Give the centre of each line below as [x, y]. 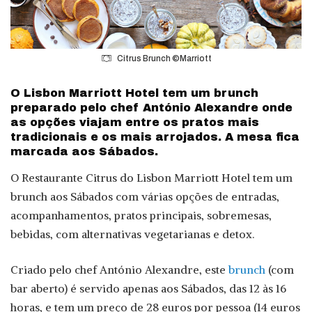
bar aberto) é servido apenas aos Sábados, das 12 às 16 [148, 289]
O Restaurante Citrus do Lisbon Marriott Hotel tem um [151, 178]
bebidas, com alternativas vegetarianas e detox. [132, 234]
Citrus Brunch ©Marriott [164, 59]
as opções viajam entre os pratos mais [135, 123]
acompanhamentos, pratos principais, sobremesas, [141, 216]
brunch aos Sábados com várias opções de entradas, [145, 197]
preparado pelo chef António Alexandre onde [151, 108]
